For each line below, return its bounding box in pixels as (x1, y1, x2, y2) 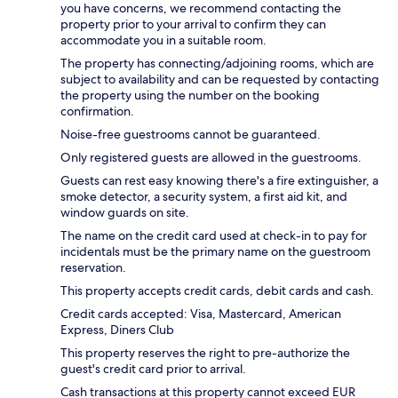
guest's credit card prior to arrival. (60, 360, 246, 377)
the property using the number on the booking (60, 86, 320, 103)
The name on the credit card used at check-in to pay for (60, 227, 367, 243)
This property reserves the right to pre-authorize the (60, 344, 350, 361)
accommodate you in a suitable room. (60, 31, 267, 48)
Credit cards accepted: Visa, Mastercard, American (60, 305, 341, 322)
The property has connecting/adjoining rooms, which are (60, 54, 374, 71)
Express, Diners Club (60, 321, 174, 338)
